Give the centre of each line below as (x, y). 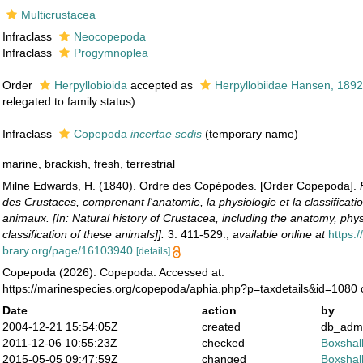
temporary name (252, 134)
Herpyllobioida (91, 85)
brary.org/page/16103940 (68, 250)
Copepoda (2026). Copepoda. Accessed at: (114, 272)
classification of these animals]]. (84, 234)
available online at (279, 234)
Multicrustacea (59, 15)
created (221, 327)
